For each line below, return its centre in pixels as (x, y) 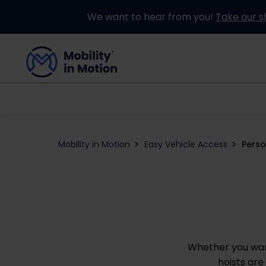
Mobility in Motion (94, 144)
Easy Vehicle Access (186, 144)
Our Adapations (199, 97)
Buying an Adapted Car (80, 97)
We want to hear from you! (151, 17)
